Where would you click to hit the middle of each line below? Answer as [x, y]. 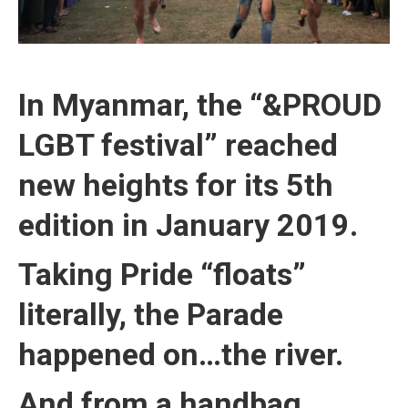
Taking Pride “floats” [162, 274]
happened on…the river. [181, 354]
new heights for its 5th [176, 185]
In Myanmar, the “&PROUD [200, 105]
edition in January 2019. [188, 225]
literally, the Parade [151, 314]
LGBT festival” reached [178, 145]
